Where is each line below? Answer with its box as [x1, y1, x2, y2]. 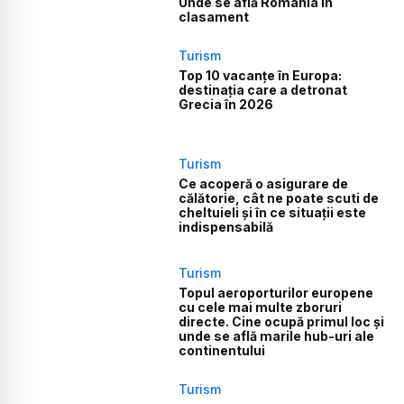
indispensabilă [179, 219, 274, 235]
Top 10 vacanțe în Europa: [179, 68, 343, 83]
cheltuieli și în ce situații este [179, 205, 367, 221]
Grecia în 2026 [179, 96, 274, 112]
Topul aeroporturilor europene [179, 284, 374, 300]
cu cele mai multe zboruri [179, 298, 343, 315]
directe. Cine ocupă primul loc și [179, 313, 385, 329]
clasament [179, 9, 250, 24]
